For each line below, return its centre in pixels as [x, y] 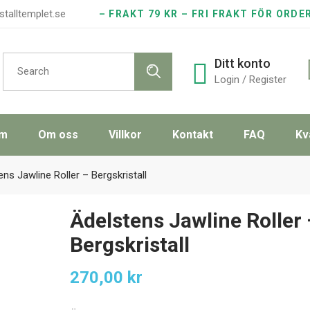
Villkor [125, 135]
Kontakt [193, 135]
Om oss [58, 135]
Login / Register [250, 80]
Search [18, 56]
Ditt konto [243, 63]
